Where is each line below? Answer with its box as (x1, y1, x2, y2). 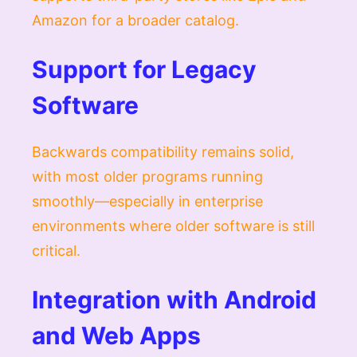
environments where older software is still (32, 217, 315, 234)
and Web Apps (32, 320, 201, 350)
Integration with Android (32, 284, 316, 314)
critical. (32, 241, 80, 259)
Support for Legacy (32, 54, 257, 84)
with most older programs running (32, 167, 263, 185)
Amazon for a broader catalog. (32, 11, 239, 29)
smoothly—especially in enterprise (32, 192, 263, 210)
